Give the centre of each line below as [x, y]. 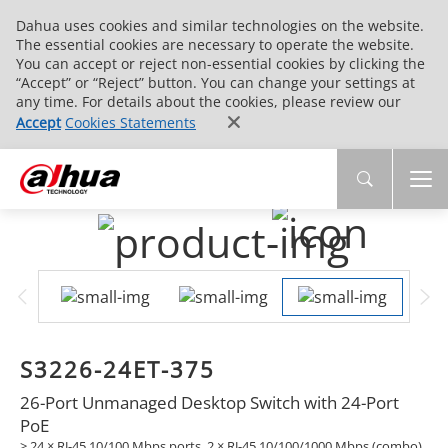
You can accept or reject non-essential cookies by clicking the [220, 63]
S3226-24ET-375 [117, 369]
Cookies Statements [130, 122]
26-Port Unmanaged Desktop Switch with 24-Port [209, 402]
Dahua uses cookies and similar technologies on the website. [220, 25]
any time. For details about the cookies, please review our [208, 101]
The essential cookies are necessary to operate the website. [215, 44]
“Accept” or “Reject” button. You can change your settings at [215, 82]
